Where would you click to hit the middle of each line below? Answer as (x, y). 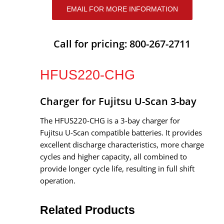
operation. (58, 180)
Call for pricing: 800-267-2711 (122, 43)
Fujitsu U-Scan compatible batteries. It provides (121, 132)
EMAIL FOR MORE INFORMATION (122, 9)
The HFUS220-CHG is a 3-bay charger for (110, 120)
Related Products (87, 210)
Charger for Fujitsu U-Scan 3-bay (118, 101)
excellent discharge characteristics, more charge (122, 144)
